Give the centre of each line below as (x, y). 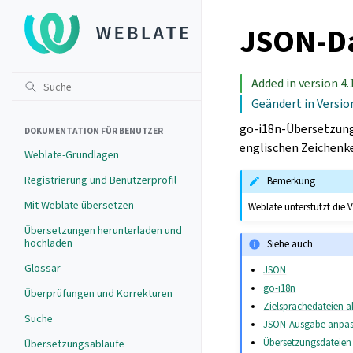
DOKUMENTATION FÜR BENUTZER (94, 131)
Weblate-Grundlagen (72, 155)
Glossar (43, 268)
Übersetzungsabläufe (74, 344)
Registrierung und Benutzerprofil (100, 180)
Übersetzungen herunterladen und (103, 230)
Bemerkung (292, 181)
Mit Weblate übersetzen (79, 205)
